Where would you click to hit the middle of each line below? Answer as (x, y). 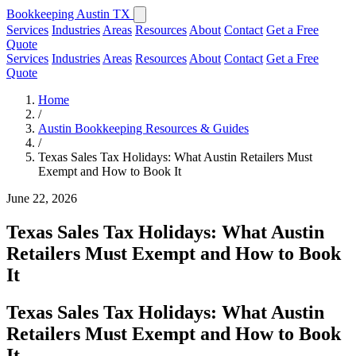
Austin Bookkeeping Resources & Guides (143, 128)
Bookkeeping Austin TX (70, 14)
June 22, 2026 (42, 198)
